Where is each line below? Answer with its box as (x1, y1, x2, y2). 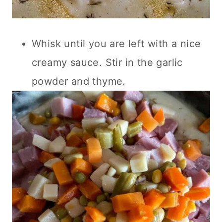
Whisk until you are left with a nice (32, 37, 201, 50)
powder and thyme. (32, 75, 126, 87)
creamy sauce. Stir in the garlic (32, 56, 183, 68)
